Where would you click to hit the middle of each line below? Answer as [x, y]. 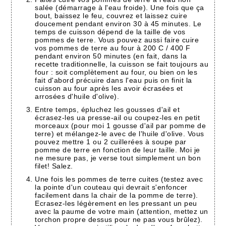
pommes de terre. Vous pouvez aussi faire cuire [117, 40]
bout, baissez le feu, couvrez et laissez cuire [111, 16]
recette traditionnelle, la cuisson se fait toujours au [122, 64]
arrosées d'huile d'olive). [77, 97]
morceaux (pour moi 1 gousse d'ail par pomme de [121, 126]
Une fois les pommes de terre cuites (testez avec [119, 179]
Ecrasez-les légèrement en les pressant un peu [116, 204]
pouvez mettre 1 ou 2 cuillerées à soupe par [111, 142]
